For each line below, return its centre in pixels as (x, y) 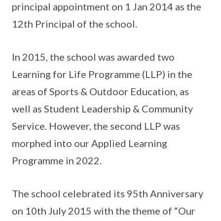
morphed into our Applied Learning (90, 143)
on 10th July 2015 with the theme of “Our (104, 210)
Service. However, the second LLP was (96, 126)
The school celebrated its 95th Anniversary (108, 193)
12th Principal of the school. (74, 23)
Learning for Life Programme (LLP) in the (102, 74)
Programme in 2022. (57, 160)
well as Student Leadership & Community (102, 108)
